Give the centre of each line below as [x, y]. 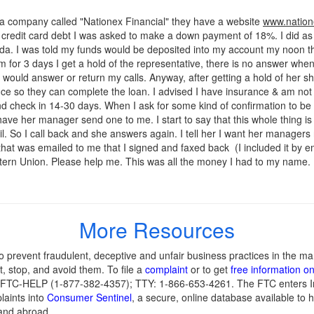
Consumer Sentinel [89, 297]
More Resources [157, 230]
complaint [166, 269]
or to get [209, 269]
